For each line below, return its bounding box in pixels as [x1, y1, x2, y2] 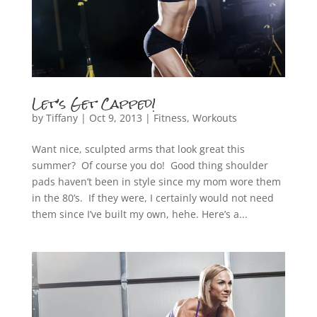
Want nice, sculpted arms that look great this [31, 142, 245, 156]
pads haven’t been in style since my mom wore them [31, 175, 281, 189]
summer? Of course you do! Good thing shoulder [31, 158, 268, 173]
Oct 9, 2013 [88, 111, 142, 125]
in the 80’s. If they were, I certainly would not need [31, 191, 274, 205]
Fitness [153, 111, 187, 125]
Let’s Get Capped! [31, 91, 156, 117]
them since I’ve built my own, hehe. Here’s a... [31, 207, 248, 221]
